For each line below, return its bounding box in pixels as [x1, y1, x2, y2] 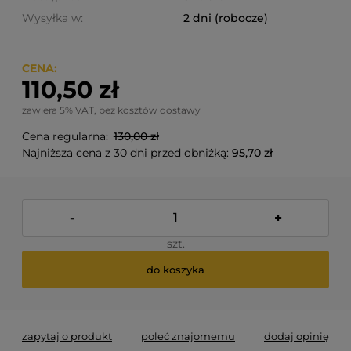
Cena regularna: [22, 129, 111, 143]
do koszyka [147, 262, 204, 276]
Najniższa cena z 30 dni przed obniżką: [22, 146, 232, 160]
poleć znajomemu [141, 330, 235, 342]
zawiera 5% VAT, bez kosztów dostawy [22, 104, 201, 116]
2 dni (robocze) [183, 11, 268, 25]
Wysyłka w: [22, 11, 83, 25]
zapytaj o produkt [22, 330, 112, 342]
